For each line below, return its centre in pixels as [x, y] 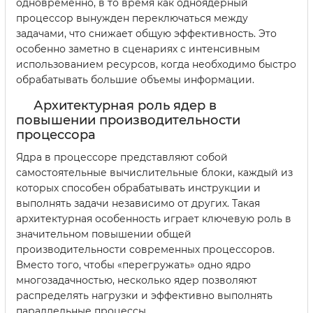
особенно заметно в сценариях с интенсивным [138, 49]
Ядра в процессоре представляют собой [122, 157]
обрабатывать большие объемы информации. [135, 79]
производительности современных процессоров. [145, 249]
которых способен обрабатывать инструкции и [138, 188]
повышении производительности [128, 120]
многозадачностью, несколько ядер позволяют [137, 280]
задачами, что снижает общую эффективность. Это [146, 33]
